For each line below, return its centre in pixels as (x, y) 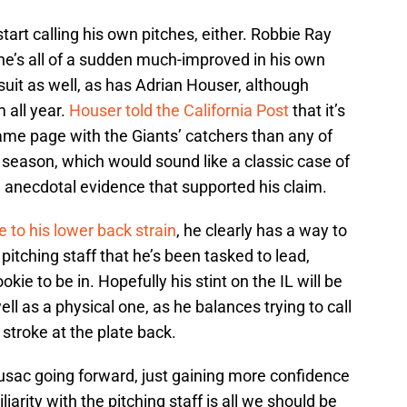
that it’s (317, 111)
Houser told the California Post (179, 111)
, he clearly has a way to (262, 231)
